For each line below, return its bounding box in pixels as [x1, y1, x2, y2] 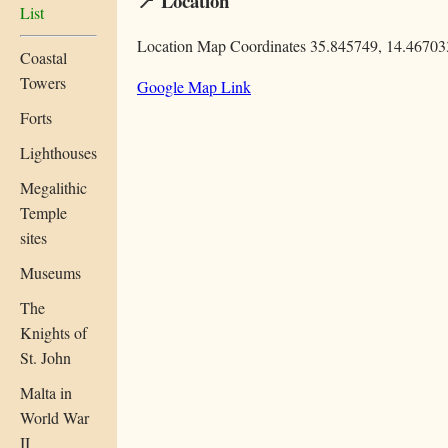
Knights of [20, 321, 87, 343]
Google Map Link [137, 76, 251, 98]
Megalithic [20, 176, 87, 198]
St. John [20, 346, 71, 368]
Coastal [20, 46, 67, 68]
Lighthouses [20, 141, 97, 163]
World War [20, 406, 89, 428]
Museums [20, 261, 81, 283]
